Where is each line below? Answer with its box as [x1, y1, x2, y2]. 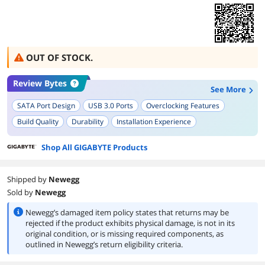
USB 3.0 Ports [88, 101, 133, 111]
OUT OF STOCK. [26, 51, 93, 63]
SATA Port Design [17, 101, 75, 111]
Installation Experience [117, 117, 191, 127]
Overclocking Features [146, 101, 219, 111]
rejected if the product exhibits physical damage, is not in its [25, 218, 235, 228]
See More [211, 84, 246, 95]
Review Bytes [13, 77, 67, 89]
